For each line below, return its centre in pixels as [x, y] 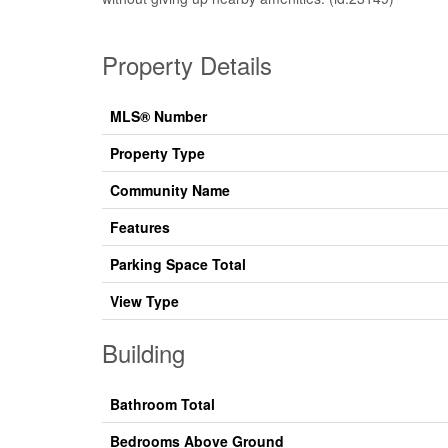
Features [140, 227]
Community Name [170, 190]
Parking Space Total [178, 264]
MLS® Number [158, 116]
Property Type [157, 153]
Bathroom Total [162, 404]
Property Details [187, 65]
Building [143, 353]
